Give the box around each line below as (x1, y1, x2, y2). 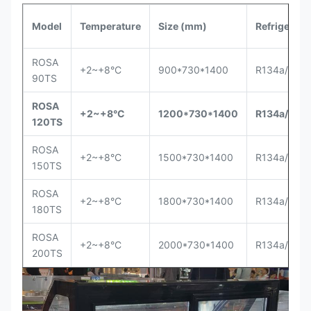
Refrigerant (255, 20, 309, 32)
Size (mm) (158, 20, 207, 32)
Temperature (80, 20, 141, 32)
